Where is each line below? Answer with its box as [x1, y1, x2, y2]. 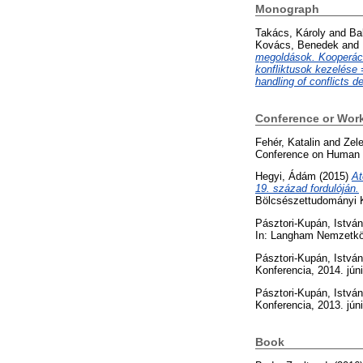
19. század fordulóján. [255, 182, 359, 195]
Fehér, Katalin [255, 135, 320, 148]
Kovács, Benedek [255, 38, 339, 51]
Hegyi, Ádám [255, 170, 319, 183]
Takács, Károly [255, 26, 326, 39]
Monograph [255, 2, 319, 16]
